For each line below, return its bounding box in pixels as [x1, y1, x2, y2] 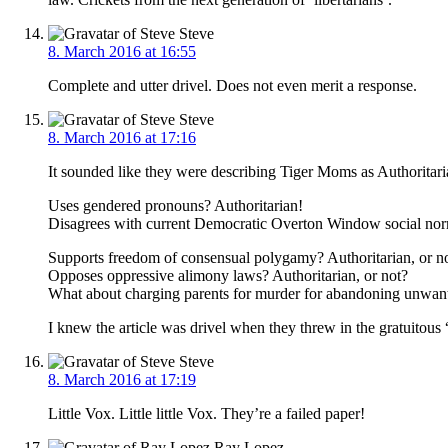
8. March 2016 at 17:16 [48, 128, 196, 146]
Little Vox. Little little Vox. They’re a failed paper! [48, 404, 365, 422]
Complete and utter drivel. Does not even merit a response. [48, 76, 417, 94]
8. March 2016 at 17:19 [48, 370, 196, 388]
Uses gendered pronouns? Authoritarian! [48, 196, 303, 214]
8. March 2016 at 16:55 [48, 42, 196, 60]
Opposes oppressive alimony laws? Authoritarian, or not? [48, 266, 408, 284]
